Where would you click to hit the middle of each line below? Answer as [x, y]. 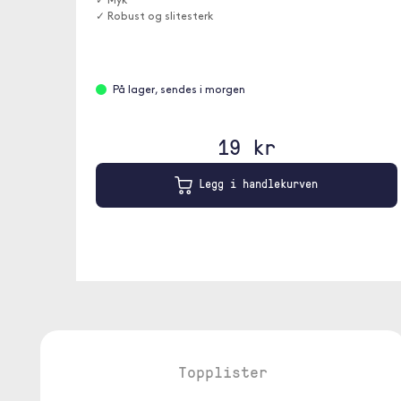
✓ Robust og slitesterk [154, 17]
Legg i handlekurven [256, 184]
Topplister [222, 371]
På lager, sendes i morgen [179, 90]
